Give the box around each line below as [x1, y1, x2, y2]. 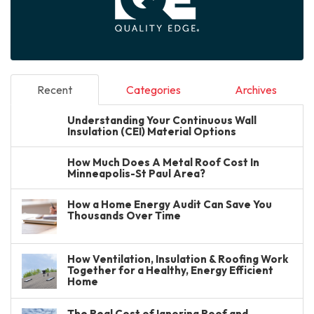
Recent [37, 83, 72, 97]
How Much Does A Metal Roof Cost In [67, 156, 259, 169]
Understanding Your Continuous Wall [67, 114, 257, 127]
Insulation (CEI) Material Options [67, 125, 236, 138]
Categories [125, 83, 181, 97]
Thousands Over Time [67, 209, 181, 222]
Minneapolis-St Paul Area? [67, 167, 205, 180]
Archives [234, 83, 277, 97]
